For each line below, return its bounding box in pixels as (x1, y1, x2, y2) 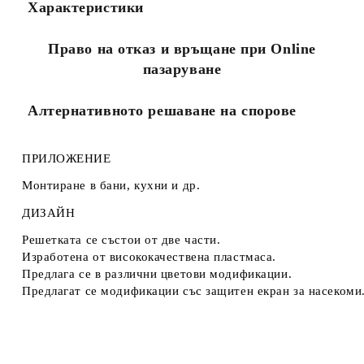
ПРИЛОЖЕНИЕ (22, 152, 111, 165)
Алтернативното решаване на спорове (28, 102, 297, 119)
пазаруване (142, 61, 222, 77)
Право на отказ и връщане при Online (48, 41, 316, 57)
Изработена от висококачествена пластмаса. (22, 250, 276, 263)
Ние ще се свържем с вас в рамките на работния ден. (38, 7, 275, 19)
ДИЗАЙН (22, 206, 76, 219)
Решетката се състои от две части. (22, 233, 221, 246)
